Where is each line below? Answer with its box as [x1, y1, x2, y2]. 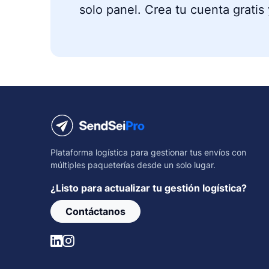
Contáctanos [65, 205, 125, 217]
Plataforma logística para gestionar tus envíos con [50, 147, 246, 157]
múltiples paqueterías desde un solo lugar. [50, 159, 216, 170]
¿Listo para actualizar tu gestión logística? [50, 181, 247, 194]
